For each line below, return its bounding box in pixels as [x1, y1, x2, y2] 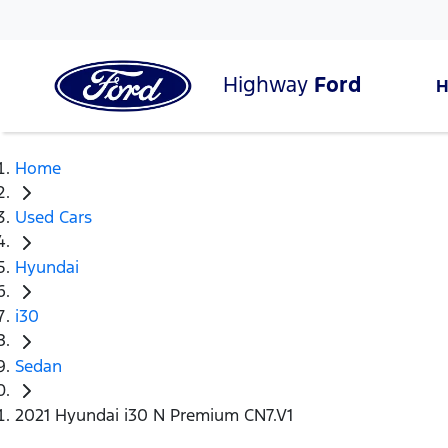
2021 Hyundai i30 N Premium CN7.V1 [15, 404, 293, 427]
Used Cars [15, 206, 92, 229]
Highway [223, 70, 314, 98]
